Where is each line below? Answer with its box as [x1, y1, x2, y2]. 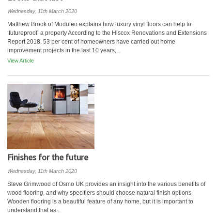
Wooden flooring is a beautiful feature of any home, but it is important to [7, 198, 193, 205]
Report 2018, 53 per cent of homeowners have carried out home [7, 38, 175, 45]
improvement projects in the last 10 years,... [7, 47, 121, 54]
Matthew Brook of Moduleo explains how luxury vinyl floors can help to [7, 21, 191, 28]
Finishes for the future [7, 152, 88, 163]
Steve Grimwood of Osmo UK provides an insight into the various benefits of [7, 181, 205, 187]
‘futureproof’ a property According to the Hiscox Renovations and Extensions [7, 30, 207, 36]
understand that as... [7, 207, 61, 214]
